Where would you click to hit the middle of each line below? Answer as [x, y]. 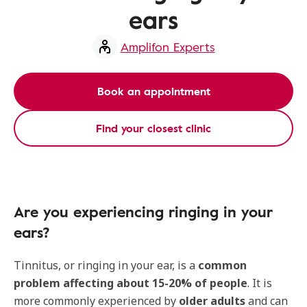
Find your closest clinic [153, 128]
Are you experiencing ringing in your [143, 211]
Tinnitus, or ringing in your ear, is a [106, 265]
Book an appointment [153, 91]
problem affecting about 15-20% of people [131, 283]
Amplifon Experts [168, 47]
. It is [260, 283]
